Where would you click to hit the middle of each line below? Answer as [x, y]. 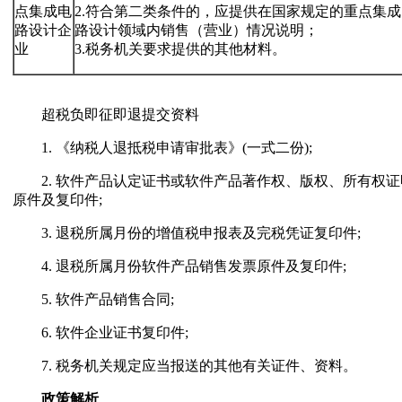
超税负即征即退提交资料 [106, 114]
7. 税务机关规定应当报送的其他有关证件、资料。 [185, 365]
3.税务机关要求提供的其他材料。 [180, 48]
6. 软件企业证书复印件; [100, 332]
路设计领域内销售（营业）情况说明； [197, 30]
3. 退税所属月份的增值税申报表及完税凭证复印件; [187, 232]
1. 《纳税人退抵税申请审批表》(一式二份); [162, 147]
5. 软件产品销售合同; [93, 299]
